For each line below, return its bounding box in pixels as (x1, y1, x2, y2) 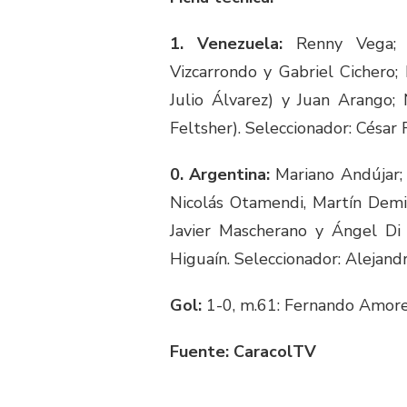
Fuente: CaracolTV (170, 341, 316, 363)
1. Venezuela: (170, 33, 283, 55)
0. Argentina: (170, 164, 271, 186)
